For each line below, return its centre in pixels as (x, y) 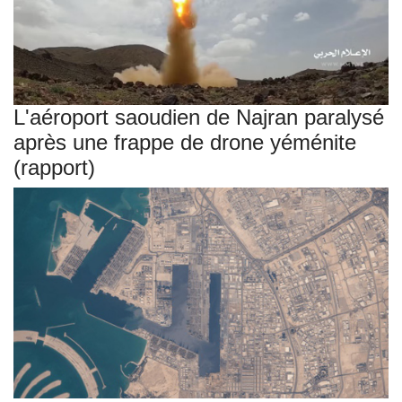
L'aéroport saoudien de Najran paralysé (199, 118)
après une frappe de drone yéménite (185, 143)
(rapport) (54, 168)
